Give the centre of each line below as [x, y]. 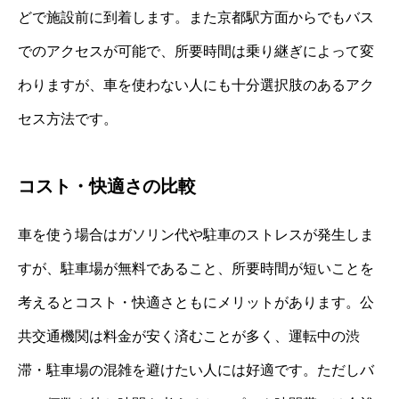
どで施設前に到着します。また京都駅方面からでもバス [196, 17]
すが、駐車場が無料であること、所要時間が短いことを [196, 268]
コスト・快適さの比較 [107, 186]
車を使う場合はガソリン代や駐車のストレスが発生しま [196, 234]
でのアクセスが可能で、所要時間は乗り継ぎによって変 [196, 51]
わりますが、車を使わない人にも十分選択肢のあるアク [196, 85]
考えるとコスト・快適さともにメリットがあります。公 [196, 302]
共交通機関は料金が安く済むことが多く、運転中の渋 [189, 336]
